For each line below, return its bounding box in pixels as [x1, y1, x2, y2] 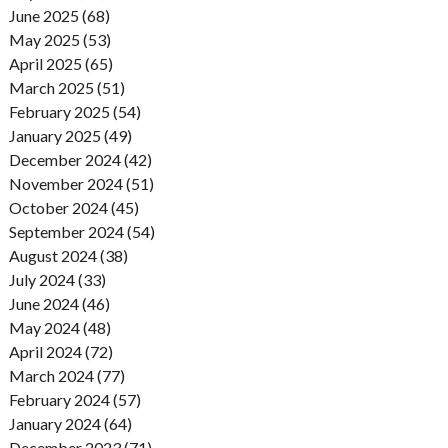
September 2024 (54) [8, 222, 155, 242]
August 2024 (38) [8, 246, 128, 266]
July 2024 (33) [8, 270, 106, 290]
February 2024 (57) [8, 390, 141, 410]
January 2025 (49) [8, 126, 132, 146]
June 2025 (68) [8, 6, 110, 26]
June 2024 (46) [8, 294, 110, 314]
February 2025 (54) [8, 102, 141, 122]
